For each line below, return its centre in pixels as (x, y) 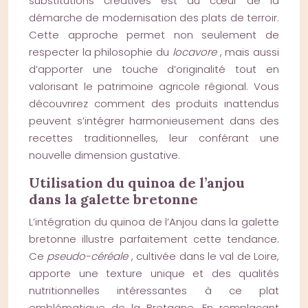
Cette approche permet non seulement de (154, 35)
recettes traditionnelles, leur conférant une (154, 138)
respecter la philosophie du (101, 52)
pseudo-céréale (89, 256)
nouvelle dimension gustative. (104, 155)
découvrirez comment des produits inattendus (154, 103)
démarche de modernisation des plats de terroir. (154, 18)
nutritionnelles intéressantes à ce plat (154, 290)
